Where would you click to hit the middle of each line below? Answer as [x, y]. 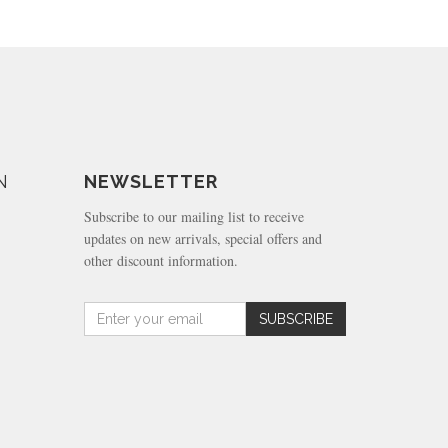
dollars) [110, 350]
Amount [110, 310]
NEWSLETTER [150, 181]
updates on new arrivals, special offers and [202, 238]
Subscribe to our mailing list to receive [193, 216]
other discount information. [160, 260]
